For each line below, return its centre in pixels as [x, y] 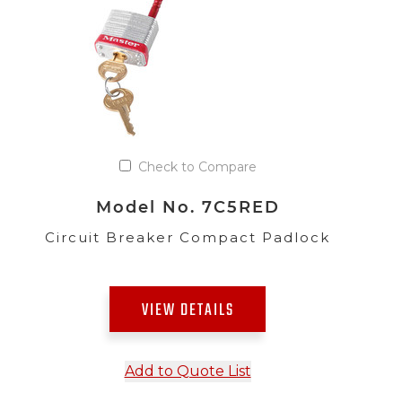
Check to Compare [197, 167]
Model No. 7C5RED [188, 207]
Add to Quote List [188, 371]
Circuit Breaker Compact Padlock [188, 238]
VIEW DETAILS [188, 311]
